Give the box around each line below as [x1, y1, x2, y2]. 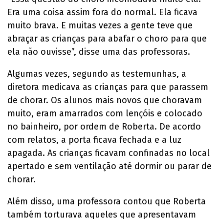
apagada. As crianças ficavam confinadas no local [7, 147, 210, 158]
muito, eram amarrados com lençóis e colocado [7, 108, 202, 119]
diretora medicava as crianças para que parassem [7, 81, 208, 92]
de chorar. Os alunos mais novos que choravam [7, 94, 202, 106]
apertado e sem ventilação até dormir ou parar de [7, 160, 212, 172]
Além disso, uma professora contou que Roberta [7, 196, 206, 207]
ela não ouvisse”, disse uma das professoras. [7, 46, 190, 57]
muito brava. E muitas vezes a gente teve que [7, 20, 193, 31]
